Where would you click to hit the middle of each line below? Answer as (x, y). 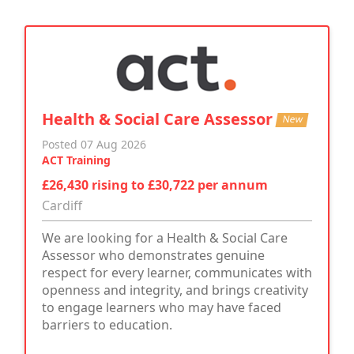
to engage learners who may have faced (162, 307)
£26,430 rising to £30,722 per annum (155, 185)
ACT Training (76, 160)
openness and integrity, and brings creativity (175, 290)
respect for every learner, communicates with (177, 272)
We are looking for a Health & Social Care (165, 237)
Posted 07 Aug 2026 (94, 144)
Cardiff (62, 205)
